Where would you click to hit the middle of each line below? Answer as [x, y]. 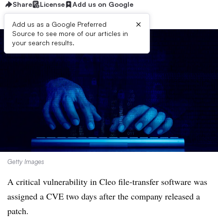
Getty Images [26, 162]
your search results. [43, 43]
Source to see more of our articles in [70, 33]
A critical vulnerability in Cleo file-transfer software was [107, 182]
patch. [18, 211]
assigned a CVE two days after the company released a [104, 196]
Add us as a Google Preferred [59, 24]
